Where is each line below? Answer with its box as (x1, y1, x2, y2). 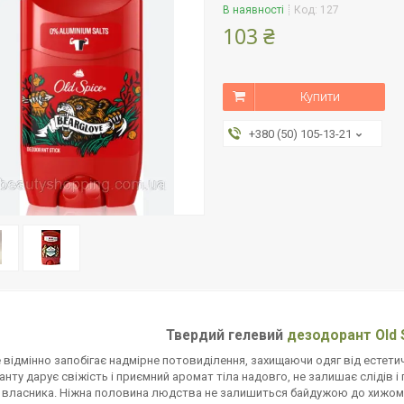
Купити (299, 89, 340, 104)
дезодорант (287, 327, 372, 344)
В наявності (223, 4, 284, 16)
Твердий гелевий (166, 327, 287, 344)
